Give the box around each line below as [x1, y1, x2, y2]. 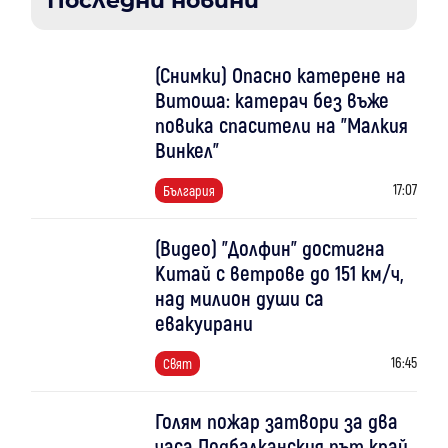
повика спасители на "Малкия [154, 111, 408, 137]
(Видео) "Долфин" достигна [154, 234, 385, 260]
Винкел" [154, 136, 219, 162]
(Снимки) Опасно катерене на [154, 61, 406, 87]
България [162, 181, 215, 199]
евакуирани [154, 309, 253, 335]
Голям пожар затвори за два [154, 407, 398, 433]
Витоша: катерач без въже [154, 86, 389, 112]
